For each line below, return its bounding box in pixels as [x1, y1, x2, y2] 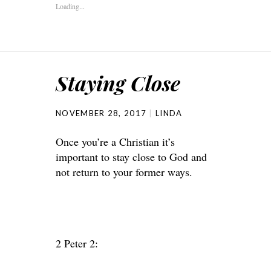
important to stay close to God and [56, 149, 207, 164]
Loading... [56, 1, 85, 11]
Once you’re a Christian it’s [56, 134, 175, 149]
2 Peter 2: [56, 236, 98, 250]
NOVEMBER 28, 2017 [56, 108, 147, 118]
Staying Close [56, 69, 180, 97]
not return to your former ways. [56, 165, 192, 179]
